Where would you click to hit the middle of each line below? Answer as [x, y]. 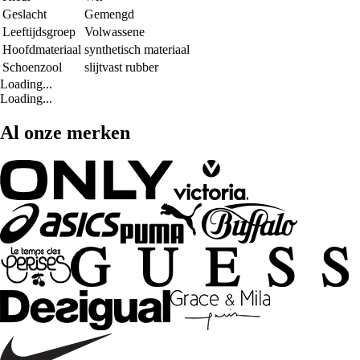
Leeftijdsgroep [39, 32]
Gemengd [109, 14]
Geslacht [25, 14]
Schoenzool [32, 67]
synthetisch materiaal [137, 50]
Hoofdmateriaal [42, 50]
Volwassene [115, 32]
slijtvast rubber [121, 67]
